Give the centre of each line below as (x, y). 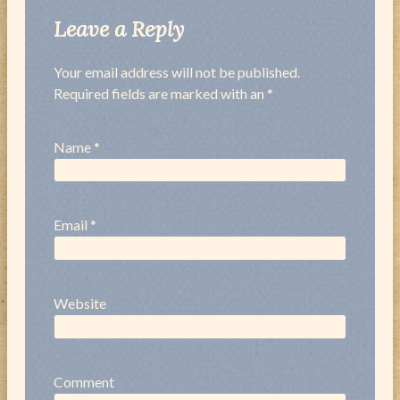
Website (80, 304)
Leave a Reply (119, 29)
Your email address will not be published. (177, 71)
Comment (84, 382)
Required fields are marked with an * (163, 93)
